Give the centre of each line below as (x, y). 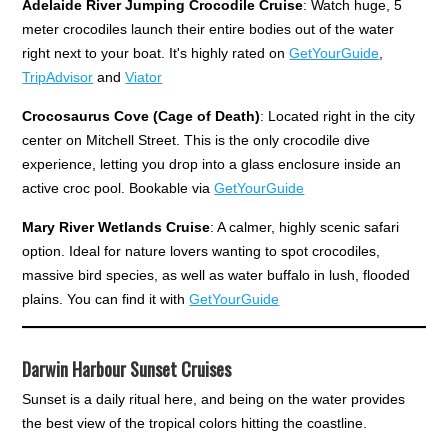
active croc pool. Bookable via (118, 187)
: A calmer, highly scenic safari (305, 226)
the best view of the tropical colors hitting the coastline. (195, 422)
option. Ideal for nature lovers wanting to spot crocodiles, (201, 250)
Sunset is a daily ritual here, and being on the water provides (214, 398)
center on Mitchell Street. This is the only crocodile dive (196, 139)
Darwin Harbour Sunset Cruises (127, 368)
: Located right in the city (338, 115)
